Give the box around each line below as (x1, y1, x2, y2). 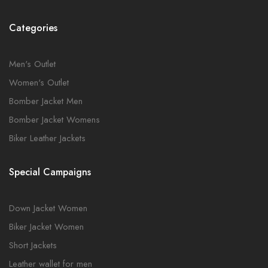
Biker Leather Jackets (9, 132, 86, 145)
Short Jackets (9, 239, 57, 252)
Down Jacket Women (9, 202, 87, 215)
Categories (9, 21, 57, 35)
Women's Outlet (9, 76, 69, 89)
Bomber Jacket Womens (9, 113, 100, 126)
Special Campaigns (9, 165, 91, 179)
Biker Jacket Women (9, 220, 84, 233)
